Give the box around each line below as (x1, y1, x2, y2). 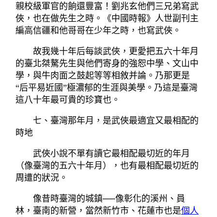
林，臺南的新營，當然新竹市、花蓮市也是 (15, 206, 181, 216)
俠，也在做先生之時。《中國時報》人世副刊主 (15, 14, 199, 24)
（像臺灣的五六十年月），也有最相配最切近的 (15, 161, 199, 171)
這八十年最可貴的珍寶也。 (15, 95, 120, 105)
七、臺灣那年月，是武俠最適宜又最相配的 (33, 116, 199, 126)
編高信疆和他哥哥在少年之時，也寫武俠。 (15, 26, 181, 36)
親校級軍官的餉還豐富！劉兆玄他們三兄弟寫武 (15, 1, 199, 12)
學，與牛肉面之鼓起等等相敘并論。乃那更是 (15, 71, 190, 81)
